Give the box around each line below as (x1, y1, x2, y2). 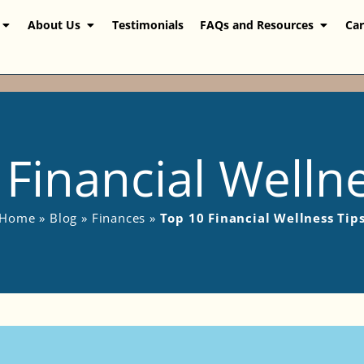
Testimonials (112, 17, 184, 32)
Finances (91, 210, 146, 226)
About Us (28, 17, 80, 32)
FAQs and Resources (200, 17, 314, 32)
